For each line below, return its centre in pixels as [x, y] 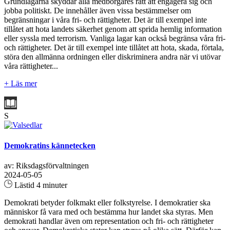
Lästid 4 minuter [40, 185]
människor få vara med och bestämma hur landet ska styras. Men [109, 212]
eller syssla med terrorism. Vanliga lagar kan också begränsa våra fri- [115, 39]
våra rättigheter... [31, 66]
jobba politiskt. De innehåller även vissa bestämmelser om [98, 11]
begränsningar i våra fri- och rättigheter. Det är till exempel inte [106, 20]
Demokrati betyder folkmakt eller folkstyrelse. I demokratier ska [107, 202]
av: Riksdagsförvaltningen [46, 165]
